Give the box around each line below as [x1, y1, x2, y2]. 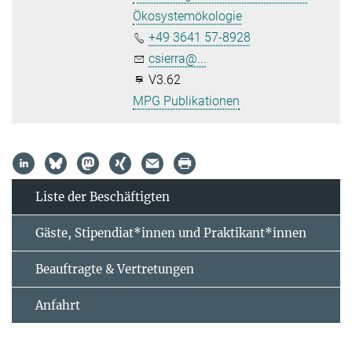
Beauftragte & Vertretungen [35, 261, 194, 277]
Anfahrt [35, 297, 80, 313]
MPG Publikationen [133, 93, 240, 108]
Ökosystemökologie [133, 8, 243, 24]
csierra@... [148, 50, 207, 66]
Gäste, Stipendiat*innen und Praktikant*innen [35, 225, 306, 240]
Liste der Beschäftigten [35, 189, 170, 204]
